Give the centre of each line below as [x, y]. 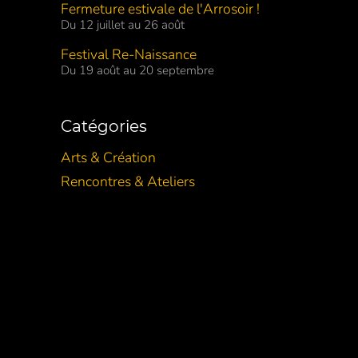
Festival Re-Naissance [129, 55]
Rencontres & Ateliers [128, 182]
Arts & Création [108, 158]
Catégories [104, 127]
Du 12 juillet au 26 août [123, 25]
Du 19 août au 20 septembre [137, 71]
